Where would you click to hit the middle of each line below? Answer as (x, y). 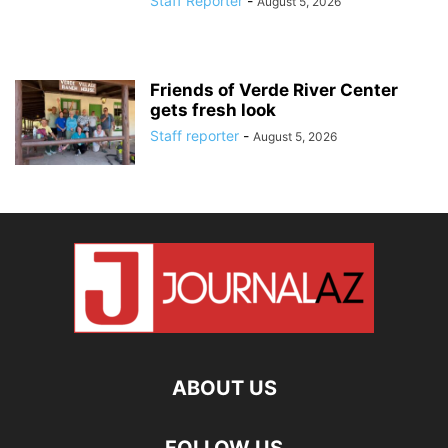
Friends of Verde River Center (274, 90)
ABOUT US (224, 388)
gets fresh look (213, 110)
